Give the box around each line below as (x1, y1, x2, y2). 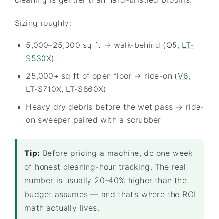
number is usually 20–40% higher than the (24, 175, 187, 185)
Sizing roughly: (15, 18, 71, 28)
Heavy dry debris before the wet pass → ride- (26, 102, 204, 112)
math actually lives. (24, 202, 99, 213)
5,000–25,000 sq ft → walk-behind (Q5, (26, 40, 182, 50)
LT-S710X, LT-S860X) (26, 84, 107, 94)
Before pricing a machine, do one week (40, 148, 193, 158)
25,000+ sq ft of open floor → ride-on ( (26, 71, 178, 81)
